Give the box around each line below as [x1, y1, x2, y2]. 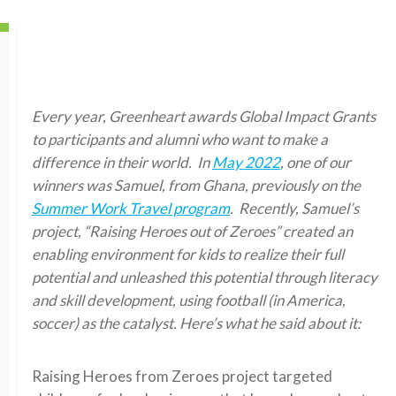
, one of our [280, 153, 351, 171]
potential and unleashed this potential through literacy [32, 268, 377, 286]
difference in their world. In [32, 153, 212, 171]
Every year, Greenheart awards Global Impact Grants [32, 107, 376, 126]
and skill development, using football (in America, [32, 291, 346, 309]
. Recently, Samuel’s [230, 199, 359, 217]
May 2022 [212, 153, 280, 171]
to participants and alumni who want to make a [32, 130, 328, 148]
